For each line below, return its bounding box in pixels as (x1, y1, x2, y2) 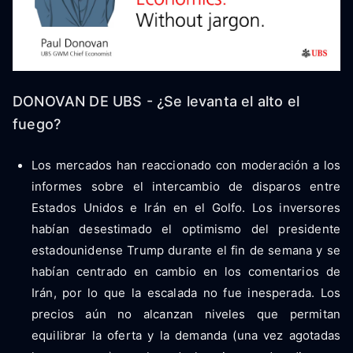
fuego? (13, 115, 61, 132)
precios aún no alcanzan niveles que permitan (32, 306, 340, 321)
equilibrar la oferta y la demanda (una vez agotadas (32, 327, 340, 343)
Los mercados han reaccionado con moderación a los (32, 157, 340, 173)
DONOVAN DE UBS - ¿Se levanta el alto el (13, 92, 300, 110)
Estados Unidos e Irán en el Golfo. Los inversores (32, 199, 340, 215)
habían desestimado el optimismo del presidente (32, 221, 340, 236)
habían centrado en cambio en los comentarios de (32, 263, 340, 279)
